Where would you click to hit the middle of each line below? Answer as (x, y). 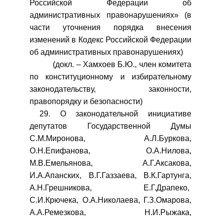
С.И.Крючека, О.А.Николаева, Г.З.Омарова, (110, 200)
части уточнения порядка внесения (110, 27)
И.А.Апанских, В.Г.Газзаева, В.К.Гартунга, (110, 175)
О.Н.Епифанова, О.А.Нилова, (110, 151)
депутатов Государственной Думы (110, 126)
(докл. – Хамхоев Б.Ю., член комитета (110, 64)
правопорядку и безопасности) (86, 101)
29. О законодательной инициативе (110, 114)
